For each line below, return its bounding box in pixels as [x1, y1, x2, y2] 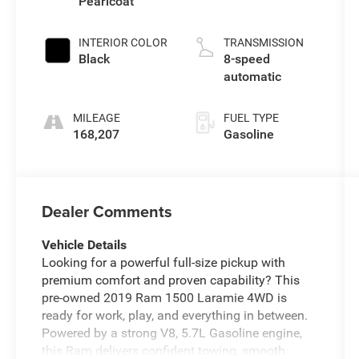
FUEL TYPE [223, 111, 279, 124]
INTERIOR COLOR [79, 35, 168, 49]
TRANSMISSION [223, 35, 304, 49]
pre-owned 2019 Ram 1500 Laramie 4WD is [42, 289, 288, 305]
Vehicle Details [42, 236, 127, 252]
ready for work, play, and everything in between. [42, 307, 309, 323]
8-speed [223, 50, 270, 67]
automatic [223, 68, 281, 84]
